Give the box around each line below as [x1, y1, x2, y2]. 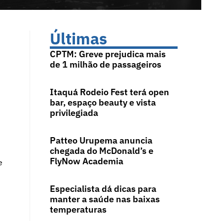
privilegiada [49, 107, 98, 119]
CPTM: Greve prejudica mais [49, 48, 166, 60]
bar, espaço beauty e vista [49, 97, 156, 109]
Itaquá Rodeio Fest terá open [49, 86, 169, 98]
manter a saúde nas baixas [49, 193, 160, 205]
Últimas [49, 28, 107, 49]
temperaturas [49, 204, 109, 216]
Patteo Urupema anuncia [49, 135, 152, 147]
